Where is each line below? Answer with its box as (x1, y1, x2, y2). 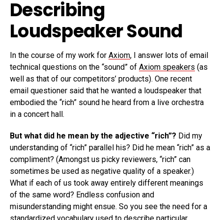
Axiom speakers (139, 62, 195, 72)
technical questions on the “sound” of (10, 62, 139, 72)
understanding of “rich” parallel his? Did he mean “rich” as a (10, 143, 210, 152)
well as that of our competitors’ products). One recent (10, 74, 192, 83)
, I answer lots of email (130, 51, 208, 60)
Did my (176, 131, 202, 140)
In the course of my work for (10, 51, 109, 60)
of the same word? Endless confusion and (10, 190, 154, 199)
